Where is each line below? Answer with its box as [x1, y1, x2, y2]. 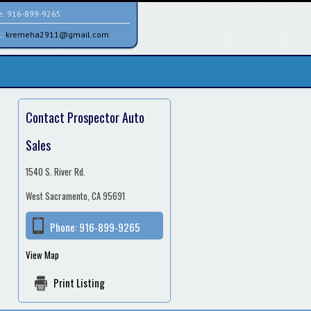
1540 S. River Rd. [26, 165, 85, 178]
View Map [26, 248, 59, 262]
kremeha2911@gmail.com [6, 29, 109, 40]
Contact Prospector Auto [26, 108, 144, 126]
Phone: [50, 219, 79, 235]
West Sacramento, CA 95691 [26, 189, 125, 203]
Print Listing [53, 275, 105, 290]
